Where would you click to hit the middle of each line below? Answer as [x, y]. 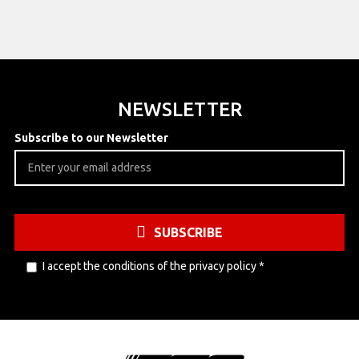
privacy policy [223, 266]
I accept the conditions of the [116, 266]
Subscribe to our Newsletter [91, 137]
